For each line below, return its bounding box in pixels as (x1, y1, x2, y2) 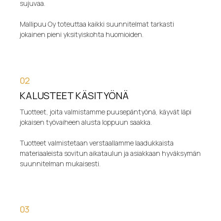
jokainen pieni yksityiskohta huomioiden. (20, 30, 144, 39)
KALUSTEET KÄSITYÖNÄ (20, 88, 129, 102)
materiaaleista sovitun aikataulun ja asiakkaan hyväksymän (20, 148, 201, 158)
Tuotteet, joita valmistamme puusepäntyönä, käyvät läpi (20, 107, 192, 116)
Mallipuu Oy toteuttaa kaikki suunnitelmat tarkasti (20, 19, 175, 29)
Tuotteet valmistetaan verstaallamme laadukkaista (20, 138, 174, 147)
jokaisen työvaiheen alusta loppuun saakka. (20, 117, 152, 127)
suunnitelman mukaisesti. (20, 158, 101, 168)
